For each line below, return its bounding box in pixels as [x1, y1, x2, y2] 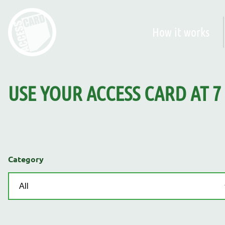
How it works [152, 25, 210, 39]
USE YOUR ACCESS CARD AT [8, 81, 212, 105]
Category [8, 154, 44, 165]
